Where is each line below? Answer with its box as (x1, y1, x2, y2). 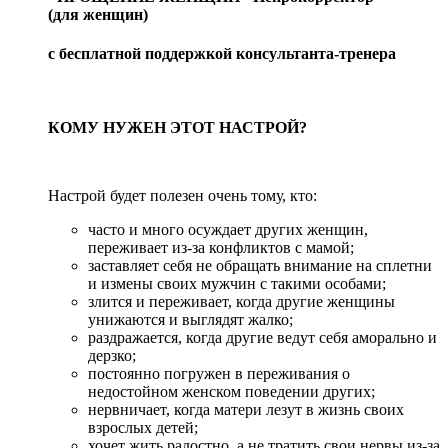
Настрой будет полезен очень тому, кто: (48, 186, 317, 204)
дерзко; (88, 346, 136, 364)
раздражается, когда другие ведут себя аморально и (88, 328, 437, 346)
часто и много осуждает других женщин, (88, 220, 368, 238)
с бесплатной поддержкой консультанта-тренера (48, 45, 396, 63)
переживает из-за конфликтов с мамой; (88, 238, 354, 256)
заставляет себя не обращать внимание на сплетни (88, 256, 432, 274)
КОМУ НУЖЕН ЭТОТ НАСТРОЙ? (48, 118, 307, 136)
